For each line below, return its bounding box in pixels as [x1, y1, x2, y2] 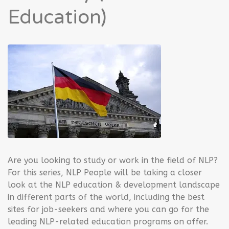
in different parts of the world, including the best [8, 192, 204, 202]
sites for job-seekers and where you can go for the [8, 204, 209, 214]
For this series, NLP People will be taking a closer [8, 168, 202, 177]
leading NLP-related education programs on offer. [8, 217, 208, 226]
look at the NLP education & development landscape [8, 180, 220, 190]
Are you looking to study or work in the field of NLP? [8, 155, 218, 165]
